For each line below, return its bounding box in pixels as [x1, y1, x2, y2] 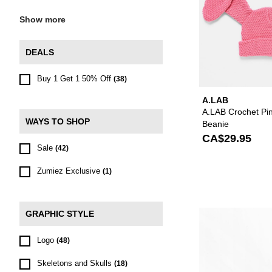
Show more [19, 15, 66, 24]
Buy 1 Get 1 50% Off [37, 74, 111, 83]
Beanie [202, 118, 229, 129]
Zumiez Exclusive [37, 166, 100, 175]
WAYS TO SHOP [25, 117, 90, 126]
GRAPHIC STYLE [25, 209, 94, 219]
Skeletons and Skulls [37, 259, 112, 268]
